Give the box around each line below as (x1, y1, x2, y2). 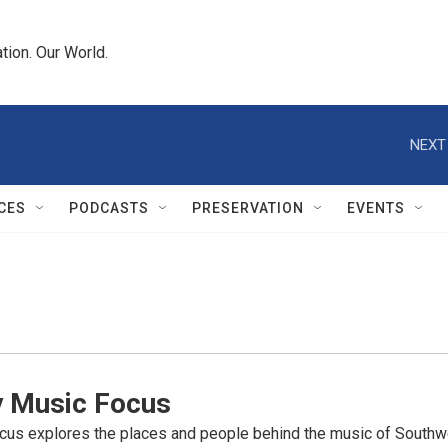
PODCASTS (69, 200, 149, 216)
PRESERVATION (192, 200, 304, 216)
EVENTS (347, 200, 405, 216)
